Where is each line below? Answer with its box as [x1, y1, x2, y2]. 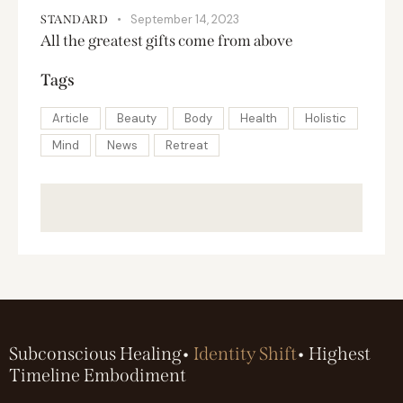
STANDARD [40, 12, 108, 26]
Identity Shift [193, 343, 297, 365]
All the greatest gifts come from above [40, 31, 293, 50]
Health [240, 110, 277, 126]
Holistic [305, 110, 346, 126]
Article [52, 110, 89, 126]
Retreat [166, 137, 208, 153]
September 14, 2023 [130, 11, 239, 27]
